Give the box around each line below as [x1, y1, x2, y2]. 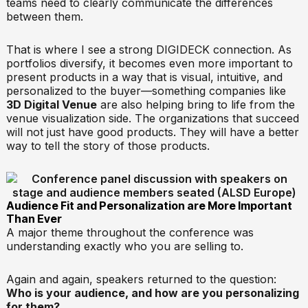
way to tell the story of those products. [5, 138, 210, 153]
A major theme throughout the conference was [5, 225, 254, 239]
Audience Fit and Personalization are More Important [5, 198, 292, 212]
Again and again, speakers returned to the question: [5, 272, 276, 286]
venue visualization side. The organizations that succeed [5, 111, 299, 125]
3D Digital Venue [5, 97, 97, 111]
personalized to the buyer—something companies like [5, 83, 286, 98]
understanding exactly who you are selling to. [5, 239, 243, 253]
